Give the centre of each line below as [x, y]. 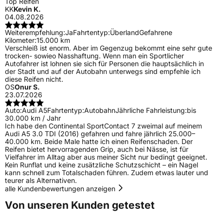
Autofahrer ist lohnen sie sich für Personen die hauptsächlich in [104, 64]
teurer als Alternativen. [41, 181]
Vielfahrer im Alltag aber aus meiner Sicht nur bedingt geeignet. [106, 157]
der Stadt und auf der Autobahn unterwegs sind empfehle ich [103, 72]
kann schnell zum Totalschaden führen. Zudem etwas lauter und [107, 173]
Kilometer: [21, 40]
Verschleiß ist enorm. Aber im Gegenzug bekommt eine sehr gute [109, 48]
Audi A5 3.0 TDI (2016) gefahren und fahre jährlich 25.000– [100, 134]
